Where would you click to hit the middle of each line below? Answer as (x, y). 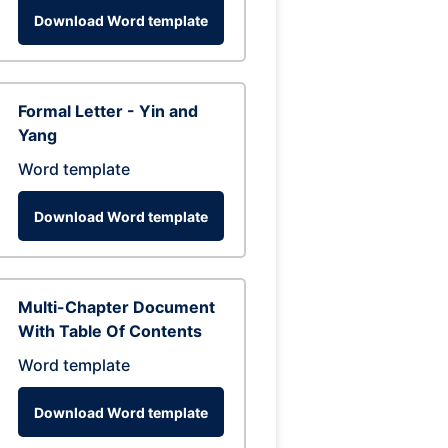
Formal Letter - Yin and (108, 111)
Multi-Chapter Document (116, 307)
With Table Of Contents (110, 331)
